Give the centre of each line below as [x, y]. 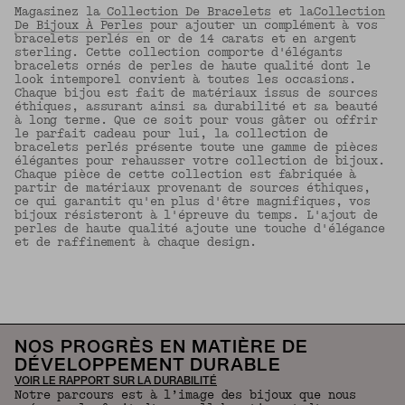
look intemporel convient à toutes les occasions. [186, 80]
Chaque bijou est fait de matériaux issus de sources [196, 93]
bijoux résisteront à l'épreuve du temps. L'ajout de [196, 215]
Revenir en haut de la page [195, 290]
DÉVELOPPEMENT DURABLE [148, 366]
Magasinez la [57, 12]
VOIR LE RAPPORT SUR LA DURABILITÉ [116, 381]
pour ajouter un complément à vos [260, 25]
